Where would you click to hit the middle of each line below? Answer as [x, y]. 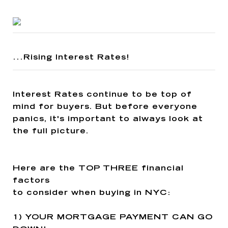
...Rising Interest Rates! [71, 58]
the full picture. [52, 131]
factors [31, 181]
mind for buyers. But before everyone [105, 107]
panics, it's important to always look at [108, 119]
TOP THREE [108, 168]
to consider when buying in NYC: [92, 193]
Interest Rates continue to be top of [102, 95]
